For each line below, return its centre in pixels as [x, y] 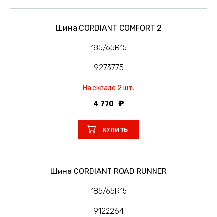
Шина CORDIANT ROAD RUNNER [108, 171]
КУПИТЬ [115, 130]
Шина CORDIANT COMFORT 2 [108, 28]
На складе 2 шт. [108, 88]
